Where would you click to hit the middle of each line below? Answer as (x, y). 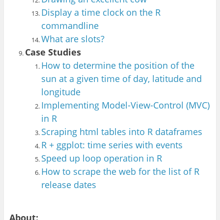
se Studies (59, 52)
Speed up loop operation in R (101, 158)
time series (111, 145)
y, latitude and (172, 78)
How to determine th (84, 65)
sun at (55, 78)
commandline (71, 25)
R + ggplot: (64, 145)
